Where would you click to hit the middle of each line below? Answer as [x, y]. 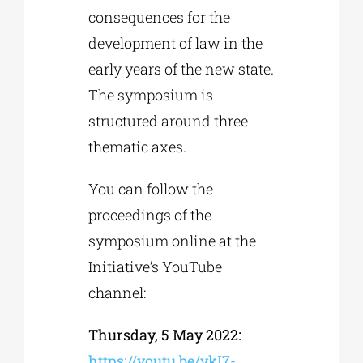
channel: [117, 293]
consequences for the [160, 17]
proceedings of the [150, 215]
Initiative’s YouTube [156, 267]
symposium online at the [173, 241]
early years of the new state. [181, 69]
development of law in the [176, 43]
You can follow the [151, 189]
